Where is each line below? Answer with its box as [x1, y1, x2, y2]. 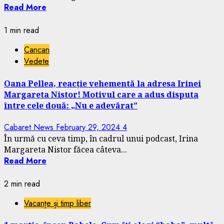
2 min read [4, 177, 40, 189]
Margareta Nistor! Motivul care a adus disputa [4, 88, 198, 100]
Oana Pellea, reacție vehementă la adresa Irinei [4, 77, 201, 89]
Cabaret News [4, 121, 56, 133]
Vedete [24, 55, 49, 67]
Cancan [24, 44, 49, 56]
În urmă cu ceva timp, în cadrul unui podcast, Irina [4, 132, 198, 144]
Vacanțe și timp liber [24, 197, 91, 209]
